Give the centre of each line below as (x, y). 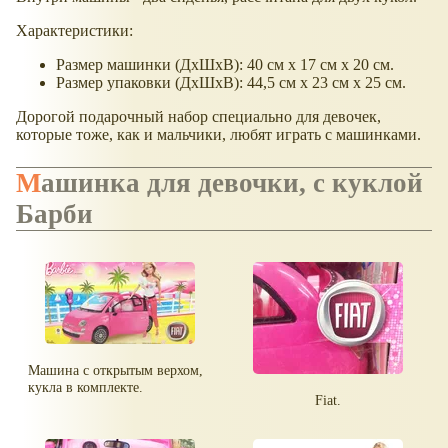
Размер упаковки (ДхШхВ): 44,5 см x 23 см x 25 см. (231, 83)
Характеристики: (74, 31)
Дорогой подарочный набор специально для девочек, (198, 117)
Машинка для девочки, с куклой (28, 182)
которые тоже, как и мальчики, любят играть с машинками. (218, 135)
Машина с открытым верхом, (116, 369)
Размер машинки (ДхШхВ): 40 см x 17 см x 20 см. (225, 65)
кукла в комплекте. (86, 386)
